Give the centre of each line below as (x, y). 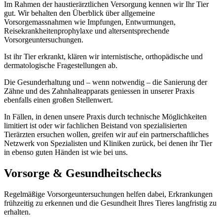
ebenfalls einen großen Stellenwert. (58, 100)
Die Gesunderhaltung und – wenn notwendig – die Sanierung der (106, 82)
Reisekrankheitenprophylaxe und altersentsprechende (87, 31)
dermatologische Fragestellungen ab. (61, 65)
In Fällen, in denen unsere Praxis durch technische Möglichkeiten (105, 116)
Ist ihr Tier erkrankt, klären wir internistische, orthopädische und (103, 56)
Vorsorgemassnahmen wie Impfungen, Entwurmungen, (90, 22)
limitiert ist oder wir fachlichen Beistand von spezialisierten (95, 125)
